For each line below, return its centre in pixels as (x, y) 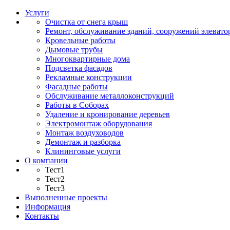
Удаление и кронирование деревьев (108, 114)
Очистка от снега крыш (87, 22)
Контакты (42, 216)
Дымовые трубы (74, 50)
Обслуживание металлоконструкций (110, 96)
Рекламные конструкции (89, 77)
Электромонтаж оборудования (99, 123)
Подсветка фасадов (79, 68)
